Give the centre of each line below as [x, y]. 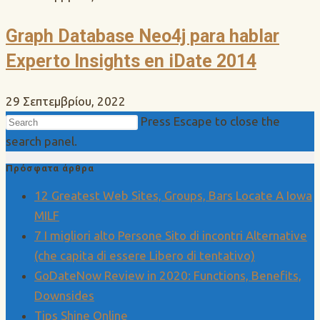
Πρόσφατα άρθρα [50, 169]
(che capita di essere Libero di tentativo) [145, 255]
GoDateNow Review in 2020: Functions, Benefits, [168, 275]
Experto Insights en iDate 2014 [131, 61]
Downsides [64, 295]
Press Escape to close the [210, 121]
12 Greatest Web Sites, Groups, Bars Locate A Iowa [173, 195]
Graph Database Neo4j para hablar [142, 36]
